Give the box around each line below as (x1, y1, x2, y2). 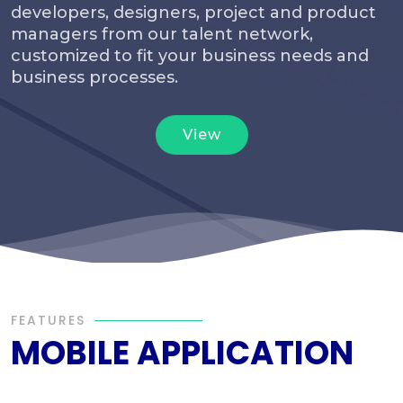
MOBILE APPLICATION (11, 330, 354, 376)
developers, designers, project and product (11, 3, 376, 22)
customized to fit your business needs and (11, 46, 369, 66)
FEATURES (11, 311, 85, 329)
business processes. (11, 67, 178, 87)
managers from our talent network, (11, 24, 313, 44)
